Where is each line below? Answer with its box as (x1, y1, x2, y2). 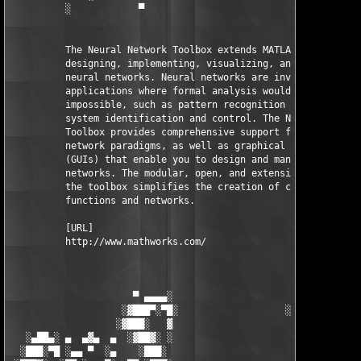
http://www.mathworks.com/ (9, 236, 206, 247)
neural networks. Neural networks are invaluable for (9, 72, 359, 83)
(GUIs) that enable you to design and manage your (9, 154, 342, 165)
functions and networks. (9, 195, 195, 206)
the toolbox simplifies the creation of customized (9, 181, 347, 193)
